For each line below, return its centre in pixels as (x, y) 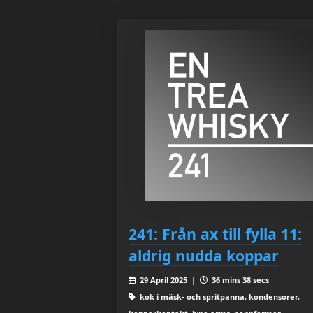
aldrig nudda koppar (204, 256)
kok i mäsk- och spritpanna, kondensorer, (218, 297)
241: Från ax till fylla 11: (215, 234)
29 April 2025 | (168, 280)
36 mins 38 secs (239, 280)
